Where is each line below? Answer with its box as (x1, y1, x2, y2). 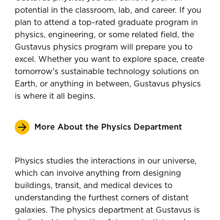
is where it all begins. (15, 92, 95, 100)
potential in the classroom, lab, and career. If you (15, 6, 201, 14)
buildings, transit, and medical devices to (15, 182, 172, 190)
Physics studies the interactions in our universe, (15, 157, 196, 165)
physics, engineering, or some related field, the (15, 31, 194, 39)
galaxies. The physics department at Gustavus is (15, 206, 200, 214)
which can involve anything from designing (15, 169, 181, 177)
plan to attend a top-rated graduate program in (15, 19, 198, 27)
